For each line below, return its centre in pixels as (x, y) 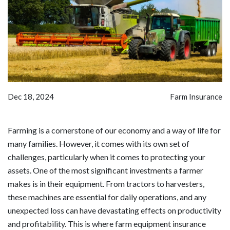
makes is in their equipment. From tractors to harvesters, (106, 183)
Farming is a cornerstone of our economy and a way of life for (114, 130)
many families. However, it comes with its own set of (99, 143)
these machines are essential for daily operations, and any (107, 197)
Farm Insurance (196, 96)
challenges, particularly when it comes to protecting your (107, 157)
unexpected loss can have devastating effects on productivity (114, 210)
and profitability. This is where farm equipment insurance (107, 223)
